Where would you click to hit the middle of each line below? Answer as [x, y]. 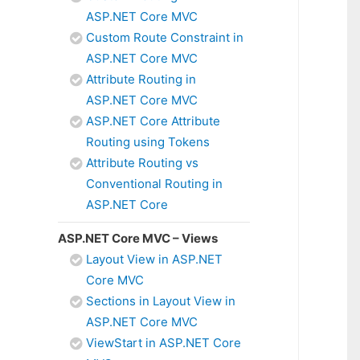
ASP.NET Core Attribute [153, 121]
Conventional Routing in [154, 184]
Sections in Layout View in [161, 301]
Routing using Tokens [148, 142]
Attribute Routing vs [142, 163]
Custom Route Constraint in [165, 37]
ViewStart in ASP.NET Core [164, 343]
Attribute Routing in [141, 79]
